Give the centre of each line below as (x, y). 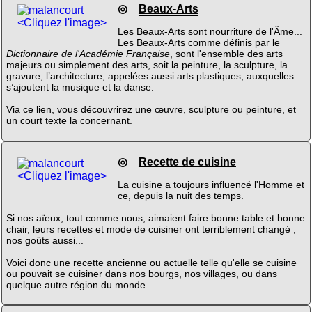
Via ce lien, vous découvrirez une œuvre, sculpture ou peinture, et (151, 109)
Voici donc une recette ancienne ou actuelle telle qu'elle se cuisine (151, 262)
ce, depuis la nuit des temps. (180, 195)
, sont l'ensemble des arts (226, 53)
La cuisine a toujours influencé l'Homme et (211, 184)
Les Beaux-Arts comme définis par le (198, 42)
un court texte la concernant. (69, 120)
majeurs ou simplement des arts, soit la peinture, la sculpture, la (147, 64)
